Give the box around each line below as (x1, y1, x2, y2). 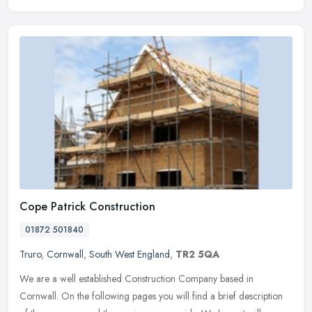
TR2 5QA (175, 247, 219, 261)
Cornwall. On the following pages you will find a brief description (19, 288, 283, 303)
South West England (89, 247, 170, 261)
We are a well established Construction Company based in (19, 271, 253, 286)
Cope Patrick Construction (19, 198, 155, 214)
